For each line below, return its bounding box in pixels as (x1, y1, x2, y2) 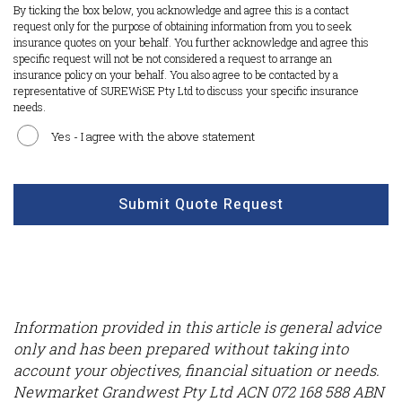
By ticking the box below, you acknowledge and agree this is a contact (13, 3, 349, 18)
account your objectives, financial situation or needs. (13, 360, 380, 380)
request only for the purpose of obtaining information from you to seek (13, 19, 352, 34)
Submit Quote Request (118, 194, 284, 216)
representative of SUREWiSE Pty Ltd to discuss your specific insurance (13, 83, 359, 99)
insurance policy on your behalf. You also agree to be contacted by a (13, 67, 338, 83)
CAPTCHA (13, 169, 87, 188)
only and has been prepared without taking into (13, 338, 348, 359)
